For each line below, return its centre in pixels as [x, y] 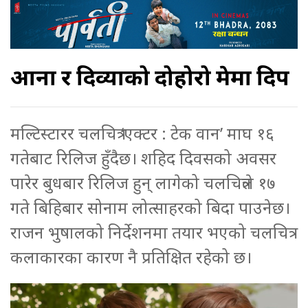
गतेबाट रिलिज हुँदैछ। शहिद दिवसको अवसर [143, 157]
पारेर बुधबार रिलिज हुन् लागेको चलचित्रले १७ [143, 182]
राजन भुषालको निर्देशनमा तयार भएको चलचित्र [150, 232]
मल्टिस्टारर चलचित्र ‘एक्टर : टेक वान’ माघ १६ [142, 133]
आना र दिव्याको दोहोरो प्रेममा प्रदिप [150, 77]
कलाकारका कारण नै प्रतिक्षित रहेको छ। [131, 256]
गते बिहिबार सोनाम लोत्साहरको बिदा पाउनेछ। [150, 207]
